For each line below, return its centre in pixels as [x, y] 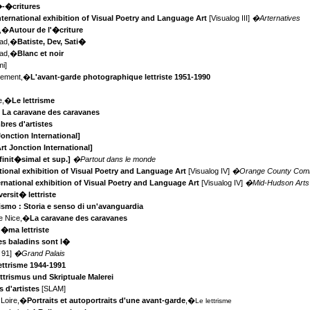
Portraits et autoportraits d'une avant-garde [107, 301]
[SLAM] [53, 289]
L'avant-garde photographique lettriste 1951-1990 [121, 77]
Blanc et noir [41, 54]
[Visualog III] [230, 18]
